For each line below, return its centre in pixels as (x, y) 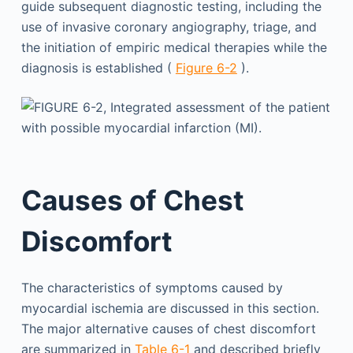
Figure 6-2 (206, 68)
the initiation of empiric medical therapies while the (174, 47)
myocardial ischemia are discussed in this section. (170, 308)
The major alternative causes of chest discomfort (168, 329)
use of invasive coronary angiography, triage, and (169, 27)
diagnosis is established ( (98, 68)
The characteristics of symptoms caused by (152, 288)
